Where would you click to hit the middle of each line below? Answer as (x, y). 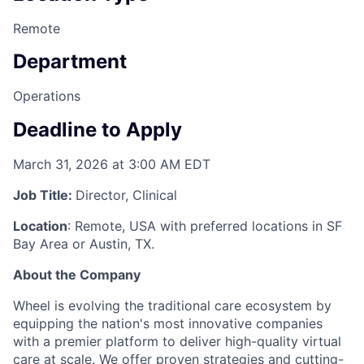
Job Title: (44, 195)
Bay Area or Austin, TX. (84, 244)
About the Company (77, 275)
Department (70, 62)
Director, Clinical (126, 195)
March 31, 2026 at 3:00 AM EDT (112, 165)
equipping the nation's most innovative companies (168, 324)
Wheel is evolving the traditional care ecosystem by (172, 306)
